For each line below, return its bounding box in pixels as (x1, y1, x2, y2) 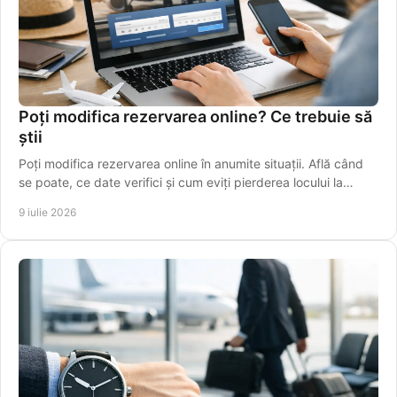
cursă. (19, 193, 54, 209)
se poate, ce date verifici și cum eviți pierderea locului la (19, 175, 343, 191)
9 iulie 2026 (19, 206, 76, 220)
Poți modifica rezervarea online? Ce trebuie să (19, 107, 372, 127)
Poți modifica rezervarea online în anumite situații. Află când (19, 156, 363, 172)
